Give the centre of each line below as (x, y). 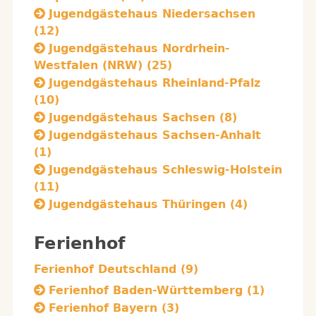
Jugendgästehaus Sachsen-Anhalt (155, 135)
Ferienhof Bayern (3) (114, 308)
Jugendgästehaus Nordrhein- (139, 48)
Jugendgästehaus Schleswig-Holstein (165, 170)
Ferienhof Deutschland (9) (116, 269)
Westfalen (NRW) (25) (103, 65)
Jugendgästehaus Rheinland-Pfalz (154, 83)
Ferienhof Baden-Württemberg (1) (157, 290)
